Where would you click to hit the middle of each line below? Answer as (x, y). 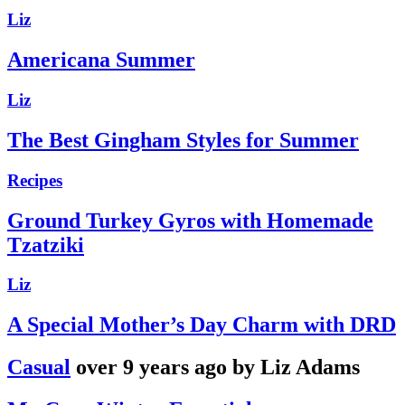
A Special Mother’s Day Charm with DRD (202, 325)
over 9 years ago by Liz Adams (218, 367)
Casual (39, 367)
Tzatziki (46, 245)
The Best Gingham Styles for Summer (183, 140)
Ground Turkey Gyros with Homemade (190, 220)
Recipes (35, 180)
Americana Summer (101, 59)
